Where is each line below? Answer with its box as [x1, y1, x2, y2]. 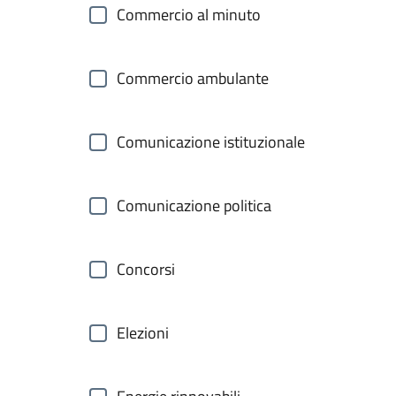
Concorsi [117, 257, 175, 281]
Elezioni [117, 321, 169, 345]
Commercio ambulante [117, 66, 269, 90]
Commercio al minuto [117, 3, 261, 27]
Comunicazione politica [117, 194, 271, 217]
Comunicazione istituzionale [117, 130, 305, 154]
